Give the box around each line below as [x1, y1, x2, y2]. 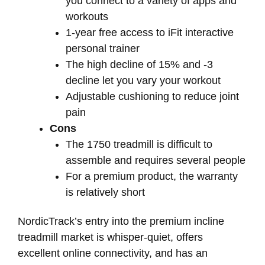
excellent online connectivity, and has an [18, 247, 208, 259]
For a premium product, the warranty [66, 170, 238, 183]
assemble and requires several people [66, 154, 245, 167]
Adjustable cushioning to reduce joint [66, 91, 239, 103]
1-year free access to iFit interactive [66, 27, 234, 39]
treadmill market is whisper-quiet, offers [18, 231, 203, 243]
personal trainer [66, 43, 140, 55]
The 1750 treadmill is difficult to [66, 138, 212, 151]
